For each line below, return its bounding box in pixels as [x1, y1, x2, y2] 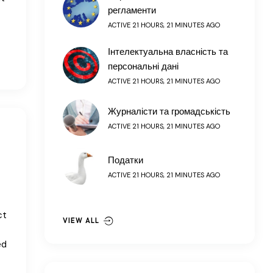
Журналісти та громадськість [108, 105, 230, 118]
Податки [108, 154, 143, 166]
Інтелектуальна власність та [108, 45, 228, 58]
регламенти [108, 4, 156, 16]
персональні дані [108, 60, 179, 73]
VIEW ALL [63, 216, 99, 225]
